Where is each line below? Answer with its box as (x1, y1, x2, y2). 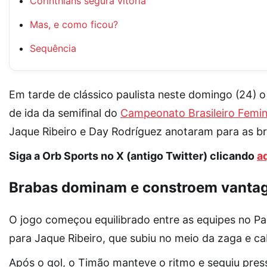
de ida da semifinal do (9, 107, 120, 120)
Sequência (30, 42, 76, 55)
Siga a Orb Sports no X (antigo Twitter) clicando (9, 150, 257, 163)
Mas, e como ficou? (30, 18, 118, 31)
